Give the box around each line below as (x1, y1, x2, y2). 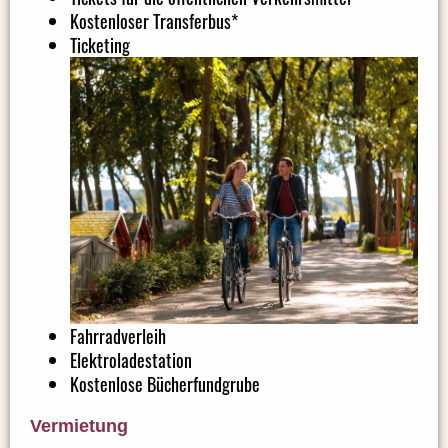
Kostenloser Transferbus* (70, 7, 238, 34)
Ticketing (70, 31, 130, 58)
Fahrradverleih (70, 322, 166, 349)
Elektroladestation (70, 346, 192, 373)
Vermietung (30, 415, 128, 436)
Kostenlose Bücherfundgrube (70, 370, 260, 397)
